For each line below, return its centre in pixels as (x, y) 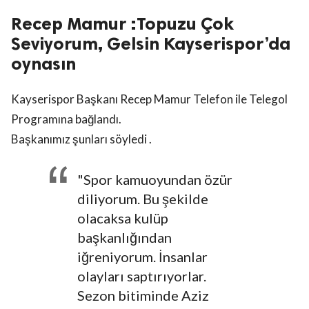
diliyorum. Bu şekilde (143, 199)
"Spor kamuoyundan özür (155, 180)
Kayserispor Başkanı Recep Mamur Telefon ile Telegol (149, 99)
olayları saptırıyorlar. (142, 276)
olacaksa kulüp (123, 218)
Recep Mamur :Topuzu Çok (122, 24)
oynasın (43, 64)
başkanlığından (124, 238)
